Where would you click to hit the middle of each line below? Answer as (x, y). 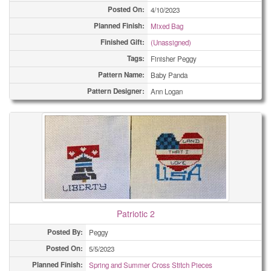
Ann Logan (167, 91)
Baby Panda (169, 75)
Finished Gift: (122, 42)
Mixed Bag (167, 26)
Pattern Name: (121, 75)
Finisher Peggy (174, 59)
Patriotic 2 (135, 214)
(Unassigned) (171, 42)
